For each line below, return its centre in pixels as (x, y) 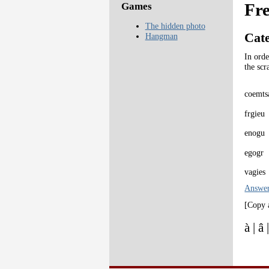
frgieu (255, 113)
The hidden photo (175, 26)
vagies (255, 172)
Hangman (161, 36)
